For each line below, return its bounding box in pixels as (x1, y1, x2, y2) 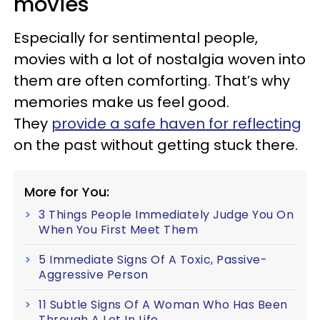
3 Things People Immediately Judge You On (39, 206, 294, 223)
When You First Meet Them (39, 221, 198, 238)
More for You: (24, 183, 109, 201)
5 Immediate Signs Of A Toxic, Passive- (39, 251, 267, 268)
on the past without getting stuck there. (14, 135, 298, 155)
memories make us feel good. (14, 92, 229, 112)
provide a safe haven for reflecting (51, 114, 301, 134)
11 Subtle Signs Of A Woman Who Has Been (39, 296, 288, 313)
